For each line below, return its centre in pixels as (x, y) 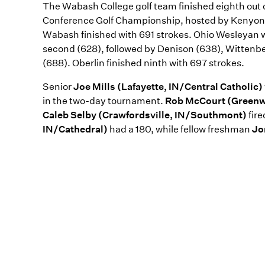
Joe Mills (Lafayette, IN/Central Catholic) (168, 87)
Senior (58, 87)
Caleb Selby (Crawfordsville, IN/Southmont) (145, 115)
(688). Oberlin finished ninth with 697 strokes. (143, 63)
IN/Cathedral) (75, 129)
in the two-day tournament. (104, 101)
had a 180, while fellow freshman (180, 129)
